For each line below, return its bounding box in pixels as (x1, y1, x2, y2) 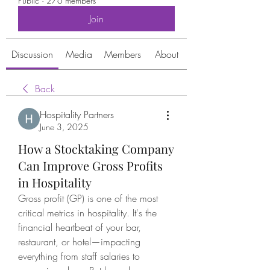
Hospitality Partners (40, 108, 114, 121)
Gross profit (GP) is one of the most (18, 192, 158, 205)
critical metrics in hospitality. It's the (18, 206, 157, 219)
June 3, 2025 (40, 121, 89, 133)
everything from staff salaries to (18, 250, 140, 263)
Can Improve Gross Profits (18, 157, 163, 174)
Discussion (11, 48, 53, 61)
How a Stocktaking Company (18, 140, 174, 157)
